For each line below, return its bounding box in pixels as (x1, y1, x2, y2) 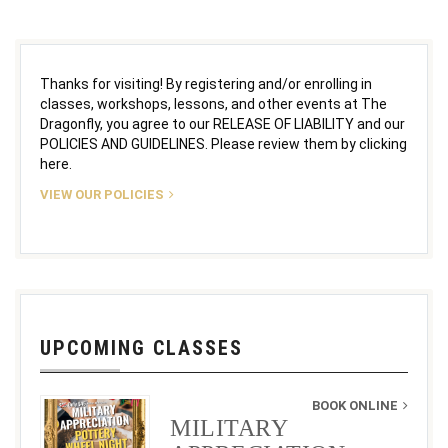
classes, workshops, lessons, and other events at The (40, 96, 387, 112)
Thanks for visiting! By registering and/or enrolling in (40, 76, 372, 92)
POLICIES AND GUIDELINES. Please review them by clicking (40, 136, 407, 152)
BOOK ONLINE (312, 398, 398, 413)
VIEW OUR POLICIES (40, 187, 164, 202)
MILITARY (170, 415, 287, 441)
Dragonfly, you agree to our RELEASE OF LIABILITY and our (40, 116, 405, 132)
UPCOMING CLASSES (40, 336, 243, 360)
